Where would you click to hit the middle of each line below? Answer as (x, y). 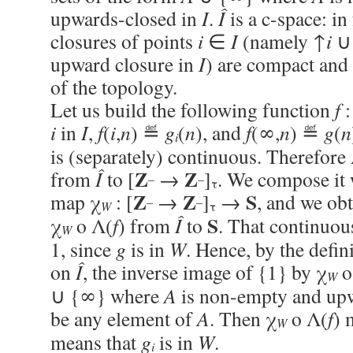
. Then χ (243, 318)
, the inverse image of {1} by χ (205, 272)
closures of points (124, 41)
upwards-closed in (126, 18)
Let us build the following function (193, 110)
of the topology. (114, 87)
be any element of (124, 318)
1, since (83, 249)
